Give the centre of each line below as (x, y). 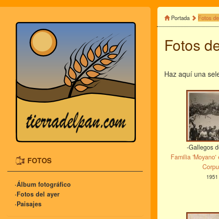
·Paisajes (28, 204)
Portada (180, 18)
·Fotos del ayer (37, 194)
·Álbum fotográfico (43, 185)
